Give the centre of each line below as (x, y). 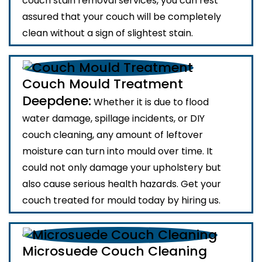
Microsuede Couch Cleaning (115, 251)
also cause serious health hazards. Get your (122, 184)
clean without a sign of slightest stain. (108, 33)
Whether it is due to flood (150, 102)
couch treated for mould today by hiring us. (121, 201)
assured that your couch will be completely (122, 17)
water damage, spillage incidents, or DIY (113, 119)
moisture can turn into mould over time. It (118, 151)
